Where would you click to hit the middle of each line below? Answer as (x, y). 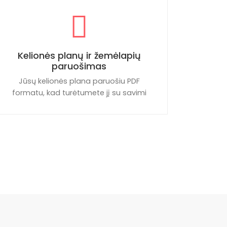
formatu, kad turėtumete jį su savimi (79, 93)
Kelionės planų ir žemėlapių (79, 55)
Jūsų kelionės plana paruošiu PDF (79, 81)
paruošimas (79, 66)
